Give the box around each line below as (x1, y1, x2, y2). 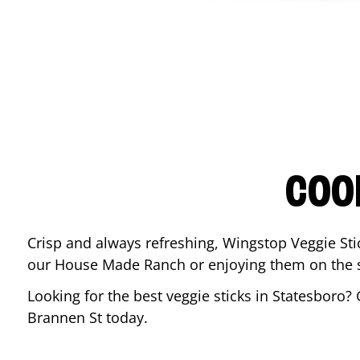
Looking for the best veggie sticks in (27, 286, 272, 305)
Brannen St (27, 308, 102, 327)
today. (102, 308, 152, 327)
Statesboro (272, 286, 346, 305)
